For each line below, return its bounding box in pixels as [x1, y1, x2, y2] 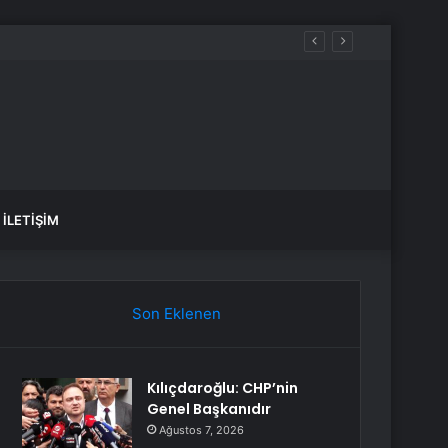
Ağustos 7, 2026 [159, 423, 245, 437]
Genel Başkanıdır [147, 399, 272, 419]
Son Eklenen [131, 304, 221, 323]
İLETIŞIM [3, 212, 59, 228]
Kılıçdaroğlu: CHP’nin [147, 378, 299, 398]
